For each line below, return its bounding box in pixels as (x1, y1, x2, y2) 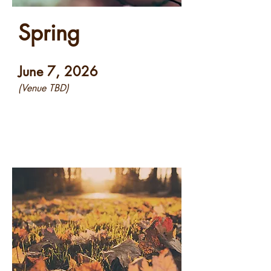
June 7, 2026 (18, 63, 98, 80)
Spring (18, 19, 80, 47)
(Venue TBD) (18, 82, 69, 94)
